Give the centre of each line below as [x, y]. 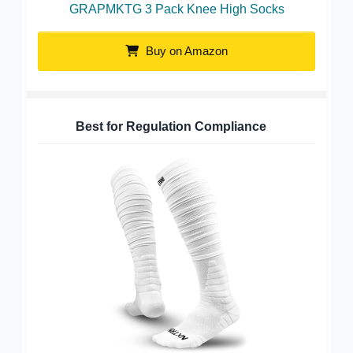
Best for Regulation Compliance [171, 126]
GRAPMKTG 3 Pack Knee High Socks [176, 9]
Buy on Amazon [185, 50]
